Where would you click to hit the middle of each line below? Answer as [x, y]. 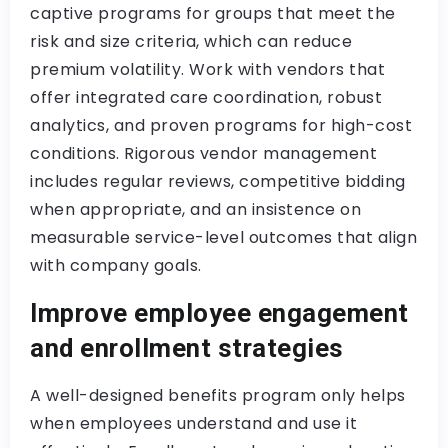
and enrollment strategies [187, 348]
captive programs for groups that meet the [213, 13]
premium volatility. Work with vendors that [207, 69]
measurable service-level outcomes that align [223, 237]
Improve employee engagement [219, 313]
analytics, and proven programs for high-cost [221, 125]
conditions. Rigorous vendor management [203, 153]
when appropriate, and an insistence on [195, 209]
